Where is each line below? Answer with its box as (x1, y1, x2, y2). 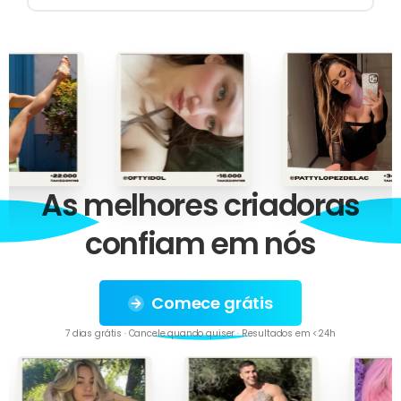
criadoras (223, 184, 360, 227)
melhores (83, 184, 218, 227)
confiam (84, 223, 205, 266)
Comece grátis (151, 292, 273, 315)
